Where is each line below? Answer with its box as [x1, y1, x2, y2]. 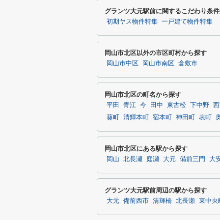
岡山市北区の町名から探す [105, 91, 181, 98]
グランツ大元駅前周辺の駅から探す [105, 187, 207, 194]
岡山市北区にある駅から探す [105, 145, 188, 152]
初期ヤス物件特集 [107, 18, 158, 25]
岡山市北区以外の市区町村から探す [105, 49, 207, 56]
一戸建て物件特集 [162, 18, 213, 25]
